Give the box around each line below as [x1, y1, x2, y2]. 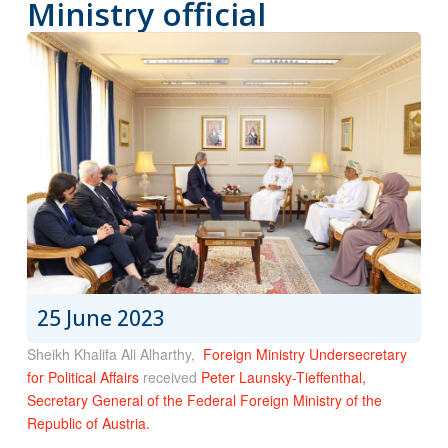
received [138, 367, 201, 388]
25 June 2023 [36, 304, 165, 333]
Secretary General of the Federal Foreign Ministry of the [26, 390, 382, 411]
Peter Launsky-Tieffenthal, [200, 367, 366, 388]
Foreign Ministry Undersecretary [202, 344, 407, 365]
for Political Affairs [26, 367, 139, 388]
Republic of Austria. [26, 413, 150, 434]
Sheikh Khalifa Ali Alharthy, [26, 344, 203, 365]
